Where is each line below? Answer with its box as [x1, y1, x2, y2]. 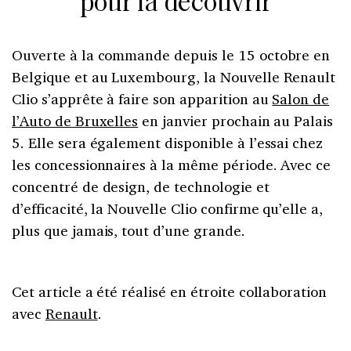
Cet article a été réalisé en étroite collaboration [12, 281, 327, 301]
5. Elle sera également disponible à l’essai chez [12, 132, 324, 152]
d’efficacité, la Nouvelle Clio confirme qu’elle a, [12, 198, 324, 218]
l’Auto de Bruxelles [12, 110, 139, 130]
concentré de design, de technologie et [12, 176, 270, 196]
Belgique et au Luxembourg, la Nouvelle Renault [12, 67, 336, 86]
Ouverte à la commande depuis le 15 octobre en [12, 45, 331, 64]
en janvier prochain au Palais [138, 110, 334, 130]
